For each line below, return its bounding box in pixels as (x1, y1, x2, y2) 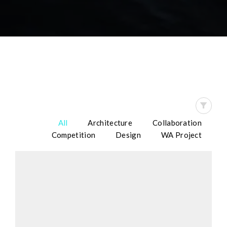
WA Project (161, 130, 202, 139)
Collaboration (153, 118, 202, 127)
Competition (51, 130, 96, 139)
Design (116, 130, 141, 139)
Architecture (88, 118, 133, 127)
